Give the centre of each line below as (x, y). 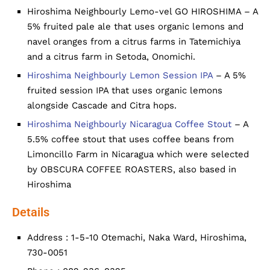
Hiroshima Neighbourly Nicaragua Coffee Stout (129, 124)
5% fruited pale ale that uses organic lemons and (135, 27)
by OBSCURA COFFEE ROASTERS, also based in (132, 169)
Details (31, 212)
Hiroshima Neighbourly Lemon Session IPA (120, 75)
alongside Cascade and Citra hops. (102, 105)
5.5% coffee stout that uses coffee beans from (130, 139)
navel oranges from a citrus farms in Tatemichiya (134, 42)
